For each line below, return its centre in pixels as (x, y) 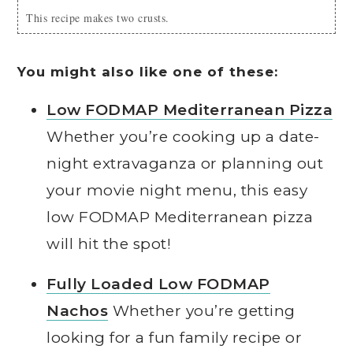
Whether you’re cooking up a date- (183, 137)
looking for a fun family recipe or (175, 338)
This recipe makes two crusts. (101, 18)
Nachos (78, 311)
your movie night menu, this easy (177, 191)
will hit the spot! (109, 244)
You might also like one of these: (148, 72)
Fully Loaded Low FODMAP (158, 284)
